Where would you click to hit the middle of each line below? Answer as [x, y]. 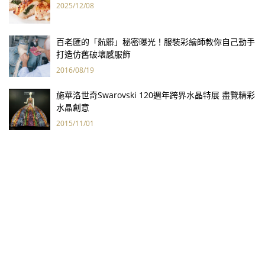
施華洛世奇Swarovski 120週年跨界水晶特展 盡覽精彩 [156, 95]
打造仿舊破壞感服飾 [93, 54]
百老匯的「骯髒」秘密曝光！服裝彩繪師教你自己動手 [156, 42]
